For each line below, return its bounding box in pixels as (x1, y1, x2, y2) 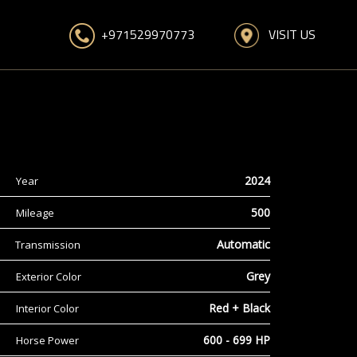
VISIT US (258, 24, 316, 44)
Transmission (14, 237, 80, 252)
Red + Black (208, 300, 270, 316)
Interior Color (15, 300, 79, 316)
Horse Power (15, 332, 79, 347)
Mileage (15, 205, 54, 220)
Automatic (216, 237, 270, 252)
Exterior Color (15, 269, 81, 284)
